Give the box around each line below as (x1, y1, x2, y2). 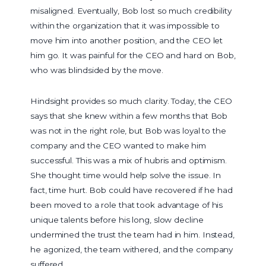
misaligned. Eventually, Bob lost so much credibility (30, 5, 232, 15)
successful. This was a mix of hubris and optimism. (30, 155, 227, 165)
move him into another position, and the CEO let (30, 35, 223, 45)
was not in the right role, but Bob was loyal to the (30, 125, 226, 135)
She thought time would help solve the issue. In (30, 170, 221, 180)
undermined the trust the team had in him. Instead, (30, 229, 235, 239)
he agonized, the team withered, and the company (30, 244, 233, 254)
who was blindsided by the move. (30, 65, 163, 75)
